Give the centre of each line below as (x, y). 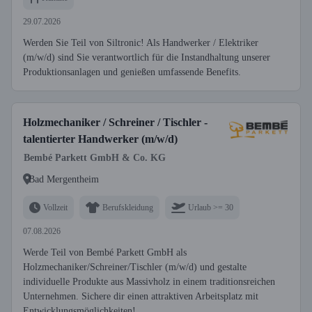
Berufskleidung (128, 207)
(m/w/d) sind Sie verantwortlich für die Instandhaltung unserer (147, 57)
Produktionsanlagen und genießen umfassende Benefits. (132, 72)
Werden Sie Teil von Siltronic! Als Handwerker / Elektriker (141, 43)
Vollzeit (55, 207)
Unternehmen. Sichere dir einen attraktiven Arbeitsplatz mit (141, 296)
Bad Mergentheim (64, 179)
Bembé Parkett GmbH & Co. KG (95, 158)
